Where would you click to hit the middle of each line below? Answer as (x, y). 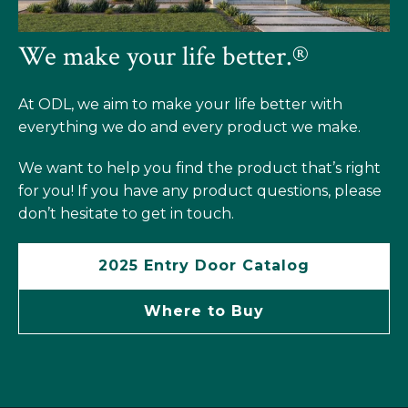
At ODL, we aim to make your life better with (180, 104)
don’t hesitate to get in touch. (126, 213)
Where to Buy (204, 311)
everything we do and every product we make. (189, 127)
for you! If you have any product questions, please (200, 190)
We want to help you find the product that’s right (199, 168)
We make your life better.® (163, 56)
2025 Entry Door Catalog (204, 265)
